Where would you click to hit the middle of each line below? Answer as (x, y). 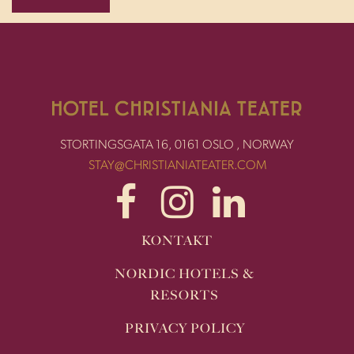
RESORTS (185, 296)
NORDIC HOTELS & (185, 275)
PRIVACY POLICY (185, 330)
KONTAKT (177, 242)
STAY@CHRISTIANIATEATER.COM (177, 166)
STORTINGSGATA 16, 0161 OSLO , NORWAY (177, 145)
